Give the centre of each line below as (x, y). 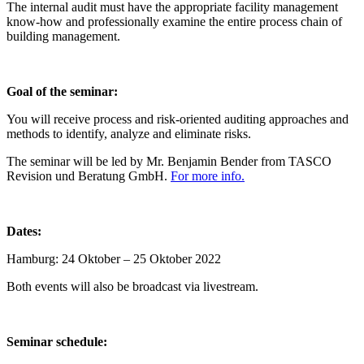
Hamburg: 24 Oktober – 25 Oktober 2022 (115, 258)
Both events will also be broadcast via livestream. (132, 286)
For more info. (208, 175)
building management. (63, 36)
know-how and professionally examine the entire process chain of (174, 21)
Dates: (24, 231)
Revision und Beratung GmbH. (89, 175)
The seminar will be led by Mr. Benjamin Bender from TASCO (169, 161)
